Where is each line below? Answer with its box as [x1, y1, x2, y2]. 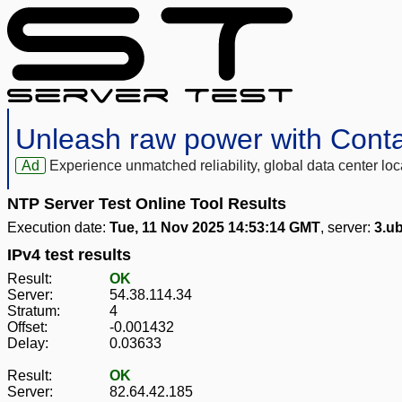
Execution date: [7, 220, 109, 236]
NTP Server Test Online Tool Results [7, 195, 286, 214]
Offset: [7, 319, 48, 336]
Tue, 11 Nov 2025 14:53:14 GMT [109, 220, 320, 236]
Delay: [7, 336, 48, 352]
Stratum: [7, 303, 60, 319]
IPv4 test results [7, 246, 131, 265]
